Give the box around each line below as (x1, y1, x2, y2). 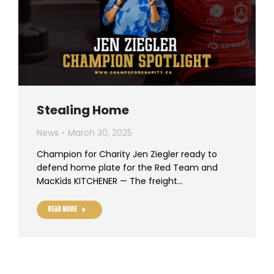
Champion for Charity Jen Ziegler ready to (37, 147, 217, 160)
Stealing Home (37, 101, 129, 119)
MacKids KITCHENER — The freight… (37, 174, 183, 187)
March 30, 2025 (68, 126, 132, 139)
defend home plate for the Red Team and (37, 161, 218, 174)
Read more (48, 204, 77, 214)
